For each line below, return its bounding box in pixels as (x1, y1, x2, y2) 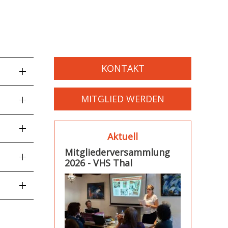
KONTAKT (101, 62, 145, 75)
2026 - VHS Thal (65, 157, 132, 169)
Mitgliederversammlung (65, 146, 170, 159)
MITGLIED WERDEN (81, 93, 164, 105)
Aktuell (107, 130, 138, 143)
